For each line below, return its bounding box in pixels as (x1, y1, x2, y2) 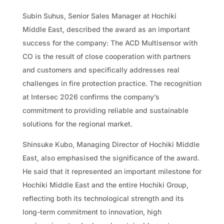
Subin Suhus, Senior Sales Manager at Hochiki (22, 11, 176, 20)
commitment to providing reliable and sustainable (22, 105, 188, 114)
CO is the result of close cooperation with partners (22, 51, 191, 60)
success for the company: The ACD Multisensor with (22, 38, 197, 47)
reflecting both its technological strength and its (22, 193, 184, 202)
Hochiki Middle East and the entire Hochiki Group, (22, 180, 188, 189)
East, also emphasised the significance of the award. (22, 153, 199, 162)
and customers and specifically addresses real (22, 65, 179, 74)
